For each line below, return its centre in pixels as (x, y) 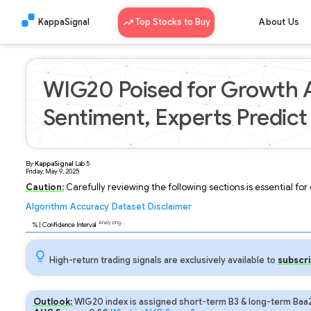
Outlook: (53, 302)
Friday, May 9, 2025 (52, 171)
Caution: (44, 187)
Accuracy (89, 207)
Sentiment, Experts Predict (175, 117)
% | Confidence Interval (64, 225)
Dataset (128, 207)
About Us (279, 22)
